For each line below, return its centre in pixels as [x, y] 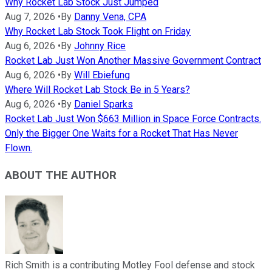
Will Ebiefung [102, 75]
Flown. [19, 148]
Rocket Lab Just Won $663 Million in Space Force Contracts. [133, 119]
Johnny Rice [100, 46]
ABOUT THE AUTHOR [61, 175]
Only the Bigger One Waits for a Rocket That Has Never [121, 134]
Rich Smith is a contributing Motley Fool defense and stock [130, 265]
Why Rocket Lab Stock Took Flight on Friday [98, 32]
